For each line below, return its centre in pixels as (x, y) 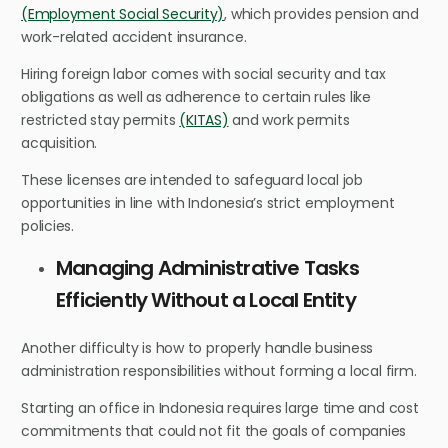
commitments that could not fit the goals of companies (214, 430)
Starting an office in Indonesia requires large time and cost (220, 407)
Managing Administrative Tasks (207, 267)
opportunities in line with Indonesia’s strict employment (208, 202)
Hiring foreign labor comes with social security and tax (203, 73)
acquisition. (61, 142)
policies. (47, 225)
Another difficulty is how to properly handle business (197, 347)
